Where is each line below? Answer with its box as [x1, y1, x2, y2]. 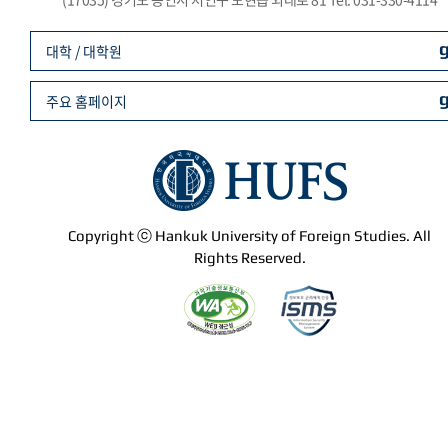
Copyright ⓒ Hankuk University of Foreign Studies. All [68, 227, 432, 244]
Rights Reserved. [194, 249, 306, 266]
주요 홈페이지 [46, 91, 127, 111]
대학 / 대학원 [46, 41, 122, 61]
